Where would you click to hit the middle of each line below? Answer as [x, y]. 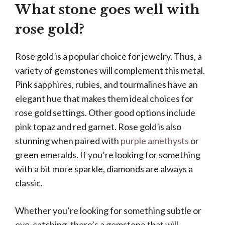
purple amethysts [155, 141]
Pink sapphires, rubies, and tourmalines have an [106, 84]
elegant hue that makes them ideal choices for [104, 98]
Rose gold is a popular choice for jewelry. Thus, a [108, 56]
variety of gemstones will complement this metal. [110, 70]
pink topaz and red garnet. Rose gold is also [98, 127]
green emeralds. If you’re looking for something [108, 155]
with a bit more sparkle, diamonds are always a [104, 169]
